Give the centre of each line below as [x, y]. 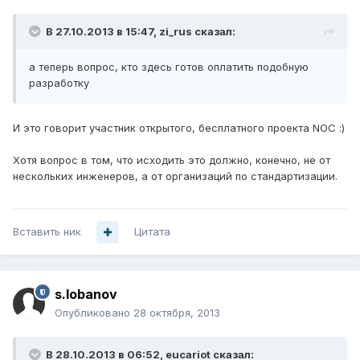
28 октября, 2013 [177, 313]
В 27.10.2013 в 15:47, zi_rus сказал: [141, 32]
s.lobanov [86, 295]
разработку [59, 83]
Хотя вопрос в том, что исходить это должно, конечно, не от [172, 160]
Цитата [152, 232]
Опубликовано [94, 313]
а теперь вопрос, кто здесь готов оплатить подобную [169, 67]
